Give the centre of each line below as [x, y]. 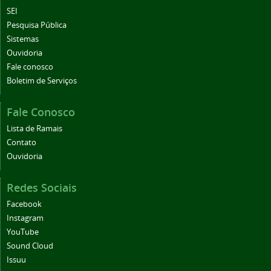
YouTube [23, 232]
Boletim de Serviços [42, 80]
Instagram [25, 218]
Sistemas [23, 39]
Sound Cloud [30, 246]
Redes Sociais [42, 187]
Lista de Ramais [34, 128]
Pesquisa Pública [37, 25]
